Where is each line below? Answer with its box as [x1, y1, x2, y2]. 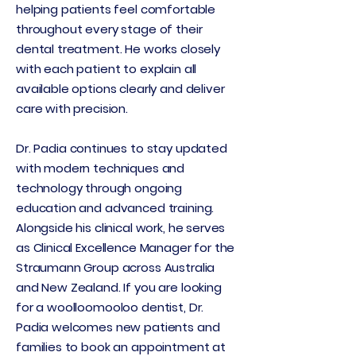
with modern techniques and [16, 160, 185, 176]
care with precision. [16, 100, 128, 117]
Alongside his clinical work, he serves [16, 219, 226, 236]
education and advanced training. [16, 199, 215, 216]
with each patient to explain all [16, 60, 197, 77]
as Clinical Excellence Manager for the [16, 239, 235, 256]
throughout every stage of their [16, 21, 203, 37]
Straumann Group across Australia [16, 259, 215, 276]
